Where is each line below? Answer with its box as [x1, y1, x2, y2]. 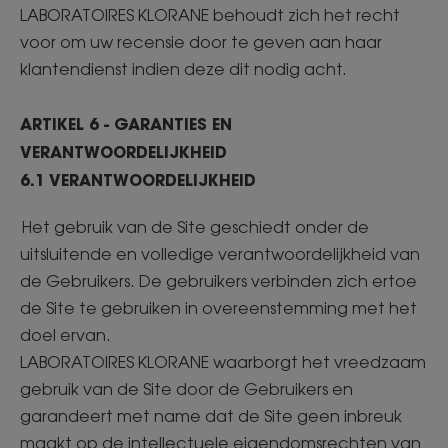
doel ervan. [20, 325, 115, 345]
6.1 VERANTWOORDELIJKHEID [20, 169, 261, 190]
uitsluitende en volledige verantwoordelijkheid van [20, 244, 420, 264]
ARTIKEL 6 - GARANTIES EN [20, 113, 232, 134]
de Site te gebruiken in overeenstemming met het [20, 298, 417, 318]
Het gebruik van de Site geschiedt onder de [20, 217, 369, 237]
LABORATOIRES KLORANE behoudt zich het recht [20, 5, 400, 25]
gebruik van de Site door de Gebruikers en [20, 379, 353, 399]
